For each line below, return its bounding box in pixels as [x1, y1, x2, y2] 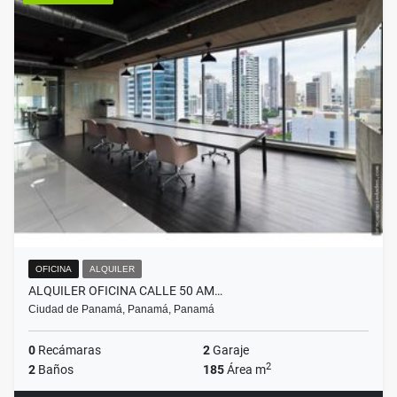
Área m [224, 362, 266, 378]
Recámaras [35, 343, 101, 358]
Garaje [210, 343, 249, 358]
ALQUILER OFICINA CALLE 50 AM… [28, 284, 222, 299]
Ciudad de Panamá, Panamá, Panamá [28, 303, 214, 316]
